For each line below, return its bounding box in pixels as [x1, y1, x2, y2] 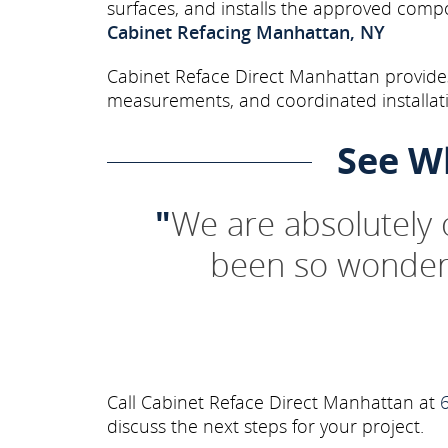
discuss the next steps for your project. [107, 414, 424, 439]
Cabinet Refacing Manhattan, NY [107, 20, 385, 45]
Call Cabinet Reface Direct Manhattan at [107, 390, 440, 415]
